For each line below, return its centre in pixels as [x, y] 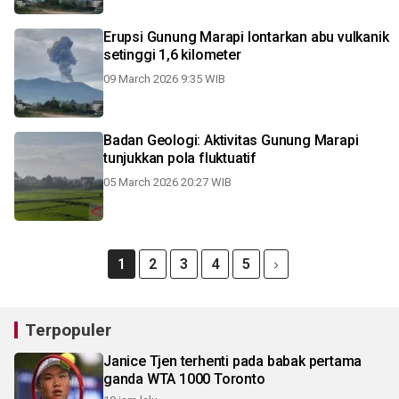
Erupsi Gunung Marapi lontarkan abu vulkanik [246, 37]
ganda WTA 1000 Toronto [184, 379]
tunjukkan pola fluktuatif [180, 158]
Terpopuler [68, 330]
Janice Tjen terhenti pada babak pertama [233, 361]
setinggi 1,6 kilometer [172, 55]
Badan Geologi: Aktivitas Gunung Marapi [231, 140]
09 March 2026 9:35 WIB [164, 79]
